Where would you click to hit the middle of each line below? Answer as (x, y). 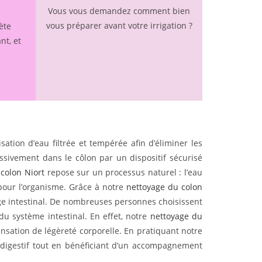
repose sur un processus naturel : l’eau (123, 172)
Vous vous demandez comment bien (119, 11)
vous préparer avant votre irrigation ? (119, 26)
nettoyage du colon (164, 187)
